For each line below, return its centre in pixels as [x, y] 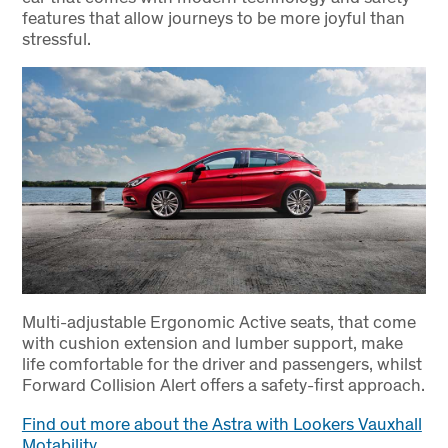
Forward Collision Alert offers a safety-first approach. [223, 385]
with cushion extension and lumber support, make [212, 343]
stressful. [56, 39]
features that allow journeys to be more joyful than [213, 18]
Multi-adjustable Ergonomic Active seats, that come [218, 322]
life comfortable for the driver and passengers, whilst [221, 364]
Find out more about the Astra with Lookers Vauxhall [221, 423]
